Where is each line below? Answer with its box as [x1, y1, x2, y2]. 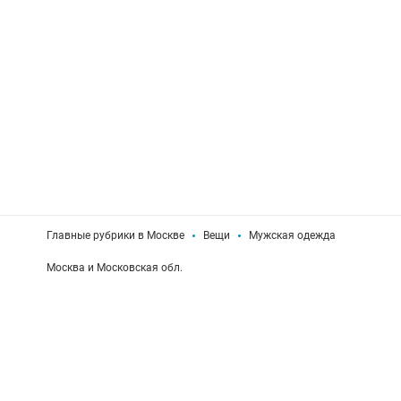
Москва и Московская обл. [47, 261, 183, 274]
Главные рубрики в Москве [47, 229, 184, 242]
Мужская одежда [249, 229, 336, 242]
